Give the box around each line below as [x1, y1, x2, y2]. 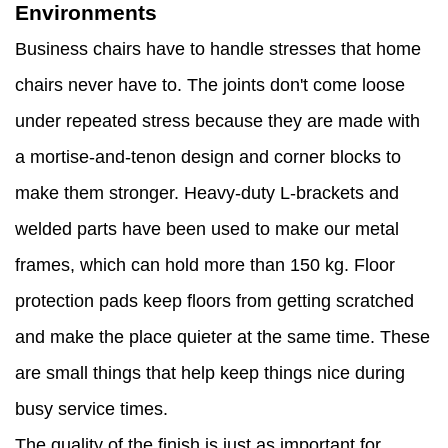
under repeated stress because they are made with [15, 111, 420, 132]
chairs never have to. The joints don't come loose [15, 75, 405, 96]
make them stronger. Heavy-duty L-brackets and [15, 183, 399, 204]
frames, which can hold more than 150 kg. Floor [15, 255, 395, 276]
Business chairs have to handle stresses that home [15, 39, 421, 60]
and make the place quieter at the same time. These [15, 327, 430, 348]
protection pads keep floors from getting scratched [15, 291, 414, 312]
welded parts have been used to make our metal [15, 219, 399, 240]
